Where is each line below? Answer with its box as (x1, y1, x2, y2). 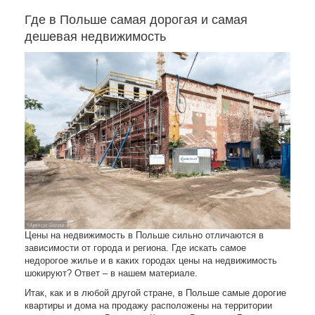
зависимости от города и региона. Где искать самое (25, 243, 246, 254)
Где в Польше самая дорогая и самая (25, 13, 247, 27)
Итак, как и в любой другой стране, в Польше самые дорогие (25, 288, 286, 299)
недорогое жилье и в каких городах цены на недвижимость (25, 255, 277, 266)
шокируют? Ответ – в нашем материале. (25, 268, 198, 279)
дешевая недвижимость (25, 30, 166, 44)
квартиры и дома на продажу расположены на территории (25, 300, 272, 311)
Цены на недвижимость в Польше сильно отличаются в (25, 230, 264, 241)
